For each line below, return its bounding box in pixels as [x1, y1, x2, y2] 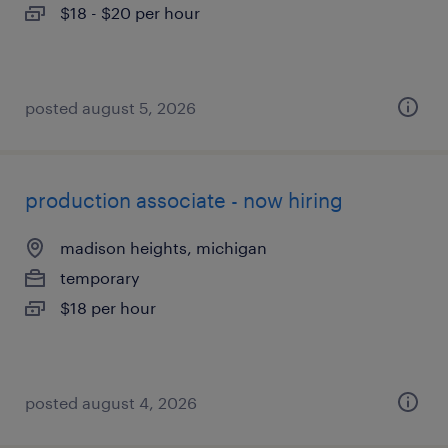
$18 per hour [60, 298, 156, 317]
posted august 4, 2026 [25, 393, 197, 412]
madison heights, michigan [60, 238, 267, 257]
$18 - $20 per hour [60, 3, 200, 22]
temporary [60, 268, 140, 287]
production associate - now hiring [25, 188, 343, 212]
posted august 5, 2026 [25, 98, 196, 117]
